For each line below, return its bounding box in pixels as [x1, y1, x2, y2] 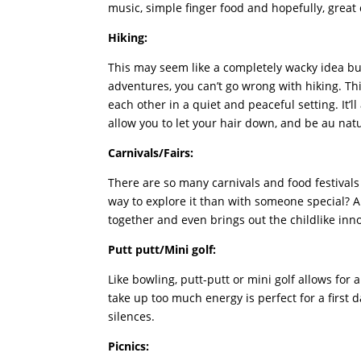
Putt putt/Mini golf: [108, 241, 217, 257]
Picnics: [108, 338, 150, 354]
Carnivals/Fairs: [108, 144, 194, 160]
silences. [108, 308, 156, 324]
